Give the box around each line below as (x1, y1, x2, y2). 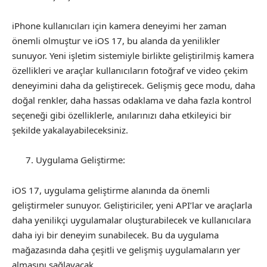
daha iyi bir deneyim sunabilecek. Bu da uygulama (12, 228, 219, 241)
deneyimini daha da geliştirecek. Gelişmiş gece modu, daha (12, 79, 255, 91)
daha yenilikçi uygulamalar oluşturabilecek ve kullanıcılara (12, 213, 251, 226)
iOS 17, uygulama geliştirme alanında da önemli (12, 184, 210, 196)
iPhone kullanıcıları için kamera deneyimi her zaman (12, 19, 226, 32)
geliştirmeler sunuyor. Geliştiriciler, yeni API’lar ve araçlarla (12, 198, 252, 211)
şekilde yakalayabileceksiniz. (12, 123, 128, 136)
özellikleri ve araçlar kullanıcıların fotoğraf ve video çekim (12, 64, 248, 76)
